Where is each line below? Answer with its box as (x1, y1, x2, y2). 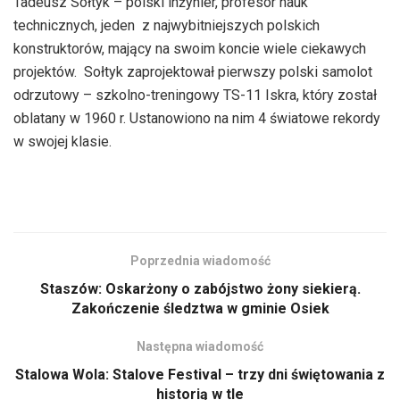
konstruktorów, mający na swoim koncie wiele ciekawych (13, 39, 366, 57)
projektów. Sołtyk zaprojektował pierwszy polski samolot (13, 62, 372, 80)
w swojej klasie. (13, 132, 119, 150)
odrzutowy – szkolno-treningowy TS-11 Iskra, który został (13, 86, 377, 104)
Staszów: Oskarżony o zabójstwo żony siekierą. (39, 279, 361, 297)
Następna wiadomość (137, 338, 263, 354)
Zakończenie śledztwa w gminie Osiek (71, 299, 329, 317)
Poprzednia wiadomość (129, 253, 271, 268)
